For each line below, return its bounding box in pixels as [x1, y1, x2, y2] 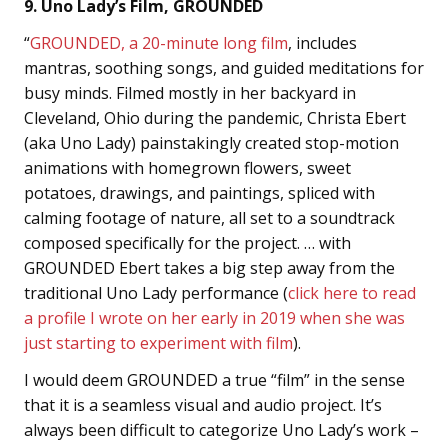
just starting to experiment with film [24, 332, 293, 355]
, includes [288, 32, 357, 55]
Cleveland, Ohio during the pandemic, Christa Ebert [24, 107, 406, 130]
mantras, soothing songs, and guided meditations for [24, 57, 424, 80]
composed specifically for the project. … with [24, 232, 351, 255]
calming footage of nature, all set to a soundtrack [24, 207, 395, 230]
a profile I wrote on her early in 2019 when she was [24, 307, 405, 330]
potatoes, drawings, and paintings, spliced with [24, 182, 375, 205]
